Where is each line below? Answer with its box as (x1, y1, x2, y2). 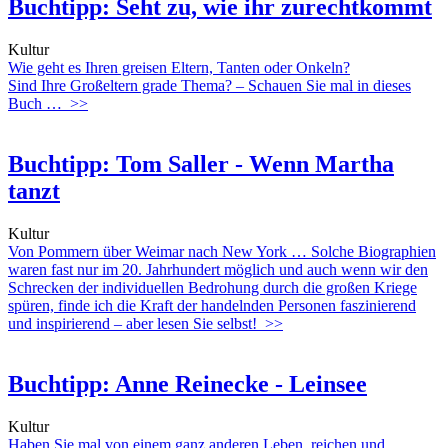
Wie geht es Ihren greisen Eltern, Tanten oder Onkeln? (8, 59, 350, 77)
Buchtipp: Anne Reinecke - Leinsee (8, 370, 367, 397)
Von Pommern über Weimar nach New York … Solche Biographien (8, 242, 436, 260)
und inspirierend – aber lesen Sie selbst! (8, 314, 257, 332)
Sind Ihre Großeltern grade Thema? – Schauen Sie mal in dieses (8, 77, 411, 95)
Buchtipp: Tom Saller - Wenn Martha (8, 151, 394, 178)
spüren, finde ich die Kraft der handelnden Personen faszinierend (8, 296, 416, 314)
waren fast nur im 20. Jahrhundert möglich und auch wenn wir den (8, 260, 428, 278)
